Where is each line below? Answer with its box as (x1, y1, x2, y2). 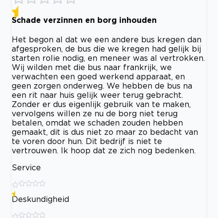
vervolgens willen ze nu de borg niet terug (12, 109, 178, 118)
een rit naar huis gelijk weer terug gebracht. (12, 91, 183, 99)
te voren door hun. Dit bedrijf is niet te (12, 137, 162, 145)
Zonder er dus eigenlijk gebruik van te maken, (12, 100, 191, 109)
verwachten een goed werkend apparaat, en (12, 72, 185, 81)
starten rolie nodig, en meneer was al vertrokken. (12, 54, 205, 62)
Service (12, 163, 41, 172)
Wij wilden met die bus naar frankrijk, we (12, 63, 172, 72)
